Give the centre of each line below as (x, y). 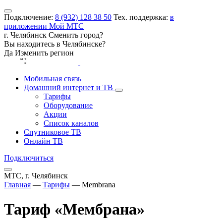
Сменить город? (76, 35)
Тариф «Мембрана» (74, 209)
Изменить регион (44, 53)
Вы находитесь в (33, 44)
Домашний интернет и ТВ (68, 88)
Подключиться (29, 158)
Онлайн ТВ (43, 141)
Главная (17, 185)
